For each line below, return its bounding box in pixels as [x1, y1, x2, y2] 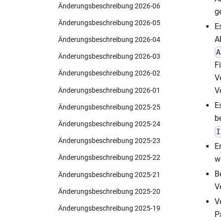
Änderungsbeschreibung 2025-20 [58, 187, 160, 196]
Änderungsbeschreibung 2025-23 [58, 137, 160, 146]
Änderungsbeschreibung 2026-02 [58, 69, 160, 78]
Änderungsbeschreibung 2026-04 [58, 36, 160, 44]
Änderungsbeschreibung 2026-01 [58, 86, 160, 95]
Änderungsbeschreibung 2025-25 [58, 103, 160, 111]
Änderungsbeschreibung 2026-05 [58, 18, 160, 27]
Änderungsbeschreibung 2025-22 [58, 153, 160, 162]
